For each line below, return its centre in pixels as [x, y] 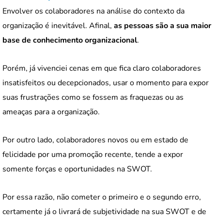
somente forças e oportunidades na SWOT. [77, 169]
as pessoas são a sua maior [163, 25]
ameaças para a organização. [51, 112]
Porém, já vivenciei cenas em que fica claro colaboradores [102, 68]
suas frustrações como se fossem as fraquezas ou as [93, 97]
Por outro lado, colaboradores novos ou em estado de [95, 140]
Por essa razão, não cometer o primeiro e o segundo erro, [102, 197]
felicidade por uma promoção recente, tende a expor [93, 154]
